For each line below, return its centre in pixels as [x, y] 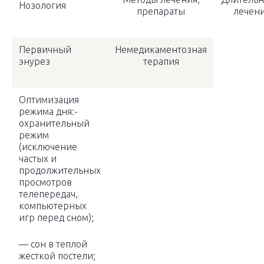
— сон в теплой [53, 244]
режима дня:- [48, 112]
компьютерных [53, 206]
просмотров [45, 182]
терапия [161, 62]
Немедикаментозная [161, 50]
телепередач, [48, 194]
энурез [34, 62]
